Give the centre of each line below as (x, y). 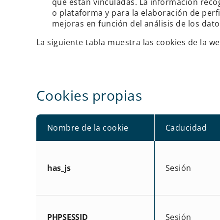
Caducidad (186, 127)
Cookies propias (89, 95)
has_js (59, 168)
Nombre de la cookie (88, 127)
